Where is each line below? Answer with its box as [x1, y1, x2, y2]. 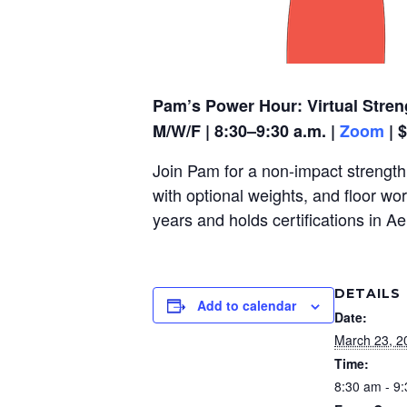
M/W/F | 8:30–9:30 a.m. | [153, 119, 340, 143]
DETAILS [334, 285, 401, 302]
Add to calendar [197, 296, 296, 314]
